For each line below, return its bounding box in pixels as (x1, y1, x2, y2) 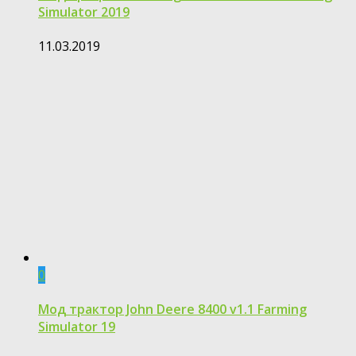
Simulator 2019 (38, 2, 130, 21)
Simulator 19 (38, 318, 115, 336)
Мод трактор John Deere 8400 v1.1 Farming (38, 300, 307, 319)
